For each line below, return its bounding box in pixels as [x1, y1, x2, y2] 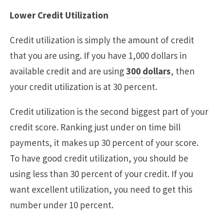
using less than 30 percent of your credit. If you [10, 168, 193, 180]
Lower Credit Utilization [10, 9, 109, 21]
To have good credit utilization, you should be [10, 152, 188, 164]
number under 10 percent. [10, 199, 113, 211]
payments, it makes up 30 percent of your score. [10, 137, 199, 149]
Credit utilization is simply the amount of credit [10, 34, 194, 46]
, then [171, 65, 195, 77]
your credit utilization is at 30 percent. [10, 81, 157, 93]
